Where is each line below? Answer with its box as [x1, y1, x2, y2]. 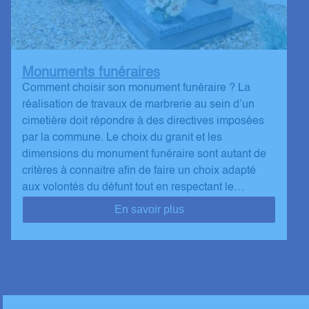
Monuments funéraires [22, 66, 160, 81]
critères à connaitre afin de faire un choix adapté [22, 166, 256, 177]
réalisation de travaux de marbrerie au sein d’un [22, 99, 255, 111]
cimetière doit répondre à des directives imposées [22, 116, 264, 128]
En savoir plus [114, 203, 184, 216]
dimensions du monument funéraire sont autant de [22, 149, 266, 161]
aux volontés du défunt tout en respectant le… [22, 182, 245, 194]
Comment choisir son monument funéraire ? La [22, 83, 250, 94]
